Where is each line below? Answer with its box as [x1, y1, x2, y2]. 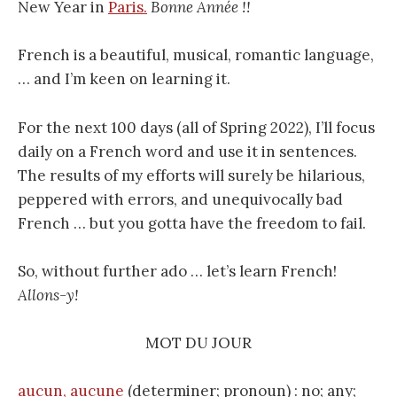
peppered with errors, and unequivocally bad [18, 189, 343, 209]
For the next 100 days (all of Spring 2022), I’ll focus [18, 117, 375, 137]
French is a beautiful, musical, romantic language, [18, 45, 374, 66]
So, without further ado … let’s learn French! [18, 261, 337, 281]
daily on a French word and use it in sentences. [18, 141, 357, 161]
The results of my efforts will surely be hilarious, [18, 165, 365, 185]
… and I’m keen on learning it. [18, 69, 230, 90]
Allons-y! [18, 284, 79, 305]
